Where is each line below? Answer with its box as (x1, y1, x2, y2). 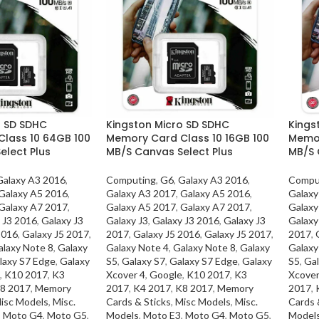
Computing (105, 174, 156, 187)
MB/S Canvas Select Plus (105, 145, 233, 159)
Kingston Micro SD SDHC (105, 117, 229, 132)
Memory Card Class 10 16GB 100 (105, 131, 269, 146)
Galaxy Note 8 (172, 241, 236, 254)
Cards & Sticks (105, 296, 171, 308)
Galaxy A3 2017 (105, 187, 176, 200)
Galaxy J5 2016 (132, 228, 200, 241)
